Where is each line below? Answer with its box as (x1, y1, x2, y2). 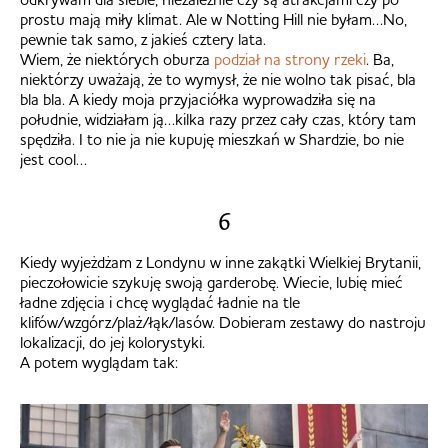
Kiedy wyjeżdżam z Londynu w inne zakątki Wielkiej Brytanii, (20, 252, 421, 273)
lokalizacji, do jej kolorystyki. (20, 332, 205, 353)
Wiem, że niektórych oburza (20, 49, 214, 70)
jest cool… (20, 149, 87, 170)
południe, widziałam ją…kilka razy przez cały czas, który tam (20, 109, 416, 130)
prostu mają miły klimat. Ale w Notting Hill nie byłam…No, (20, 9, 407, 30)
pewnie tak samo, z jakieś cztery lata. (20, 29, 266, 50)
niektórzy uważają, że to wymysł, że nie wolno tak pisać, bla (20, 69, 416, 90)
